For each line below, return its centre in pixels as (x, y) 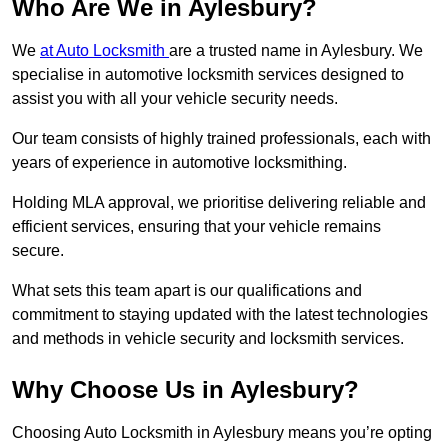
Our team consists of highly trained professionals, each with (221, 139)
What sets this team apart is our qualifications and (187, 291)
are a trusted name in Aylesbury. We (296, 51)
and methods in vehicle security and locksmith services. (208, 339)
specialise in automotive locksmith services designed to (208, 75)
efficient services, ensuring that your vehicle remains (196, 227)
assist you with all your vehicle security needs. (175, 99)
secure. (38, 251)
